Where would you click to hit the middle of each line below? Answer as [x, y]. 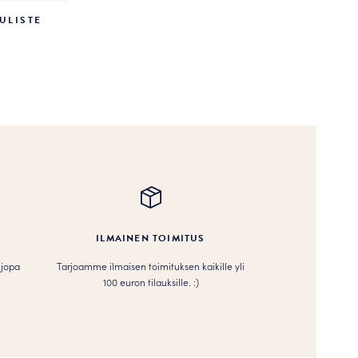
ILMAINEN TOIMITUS [151, 239]
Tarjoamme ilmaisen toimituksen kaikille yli [151, 266]
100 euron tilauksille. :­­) [151, 282]
